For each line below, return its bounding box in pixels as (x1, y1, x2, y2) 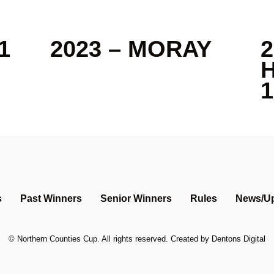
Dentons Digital (212, 234, 265, 243)
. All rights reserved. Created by (97, 234, 212, 243)
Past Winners (20, 193, 82, 204)
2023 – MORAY (50, 35, 212, 62)
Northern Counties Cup (15, 234, 97, 243)
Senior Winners (100, 193, 172, 204)
